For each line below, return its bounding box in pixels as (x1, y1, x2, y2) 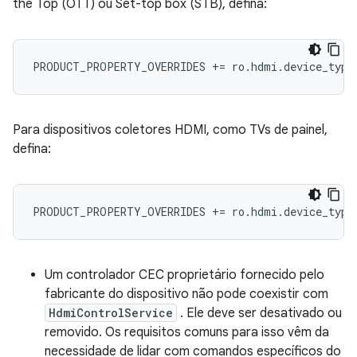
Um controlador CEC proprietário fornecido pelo (45, 266, 324, 283)
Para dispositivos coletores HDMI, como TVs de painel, (13, 121, 328, 138)
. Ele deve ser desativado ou (177, 304, 342, 321)
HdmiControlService (49, 304, 173, 320)
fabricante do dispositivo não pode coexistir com (45, 285, 328, 302)
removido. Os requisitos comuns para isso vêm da (45, 324, 329, 340)
